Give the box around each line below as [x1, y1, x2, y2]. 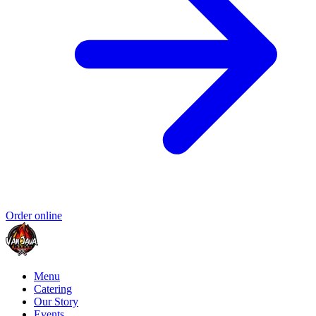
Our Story [34, 296, 78, 308]
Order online [6, 209, 62, 222]
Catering [34, 283, 72, 296]
